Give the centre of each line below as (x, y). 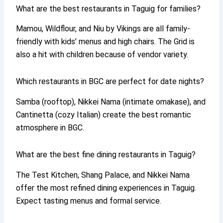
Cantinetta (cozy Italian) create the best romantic (104, 115)
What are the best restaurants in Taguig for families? (109, 8)
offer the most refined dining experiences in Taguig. (106, 188)
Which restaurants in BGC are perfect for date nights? (110, 82)
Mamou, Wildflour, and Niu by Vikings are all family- (103, 29)
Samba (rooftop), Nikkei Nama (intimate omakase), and (111, 102)
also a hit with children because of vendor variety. (102, 55)
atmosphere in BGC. (50, 128)
